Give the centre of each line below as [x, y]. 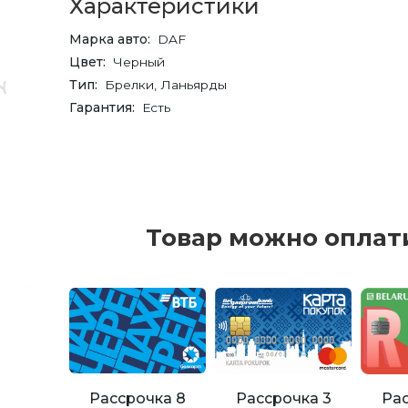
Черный [139, 62]
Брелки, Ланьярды [166, 85]
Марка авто [108, 39]
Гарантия [101, 107]
